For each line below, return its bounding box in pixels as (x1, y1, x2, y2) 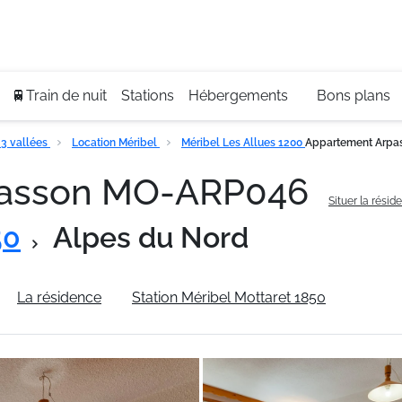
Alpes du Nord (53, 221, 249, 254)
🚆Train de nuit (11, 87, 107, 104)
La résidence (17, 289, 101, 306)
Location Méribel (72, 136, 160, 149)
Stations (120, 87, 174, 104)
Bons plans (316, 87, 390, 104)
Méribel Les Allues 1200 (181, 136, 305, 149)
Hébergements (188, 87, 288, 104)
